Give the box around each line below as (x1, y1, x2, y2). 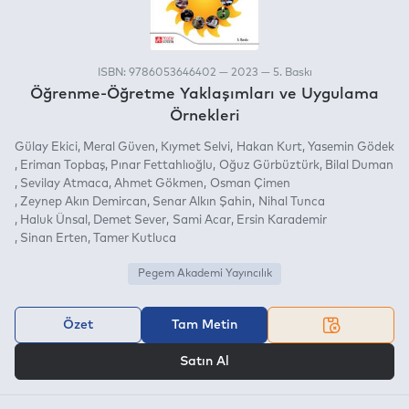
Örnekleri (169, 108, 240, 124)
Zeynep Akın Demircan (20, 195, 148, 208)
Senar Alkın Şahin (152, 195, 253, 208)
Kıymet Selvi (161, 141, 231, 153)
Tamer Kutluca (93, 232, 177, 245)
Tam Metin (172, 318, 237, 331)
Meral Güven (83, 141, 156, 153)
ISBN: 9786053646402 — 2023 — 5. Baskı (97, 67, 312, 79)
